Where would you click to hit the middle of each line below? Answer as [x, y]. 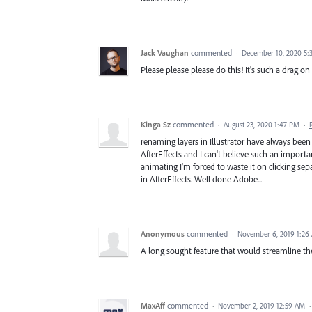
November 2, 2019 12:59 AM [262, 305]
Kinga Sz [156, 124]
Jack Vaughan [165, 52]
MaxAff [153, 305]
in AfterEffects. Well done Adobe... [201, 179]
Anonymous [163, 233]
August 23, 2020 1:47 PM [262, 124]
